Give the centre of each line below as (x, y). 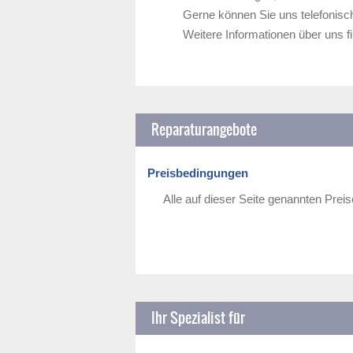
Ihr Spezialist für (198, 318)
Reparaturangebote (204, 130)
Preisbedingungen (198, 173)
